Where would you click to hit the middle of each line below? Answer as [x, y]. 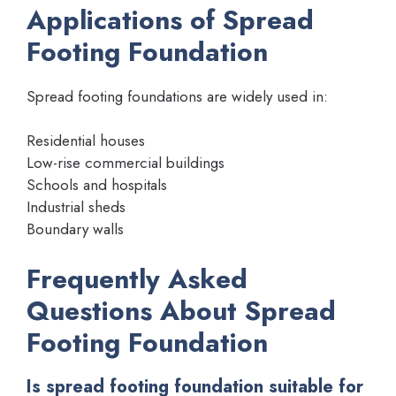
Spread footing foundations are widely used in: [177, 96]
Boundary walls [75, 229]
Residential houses [86, 141]
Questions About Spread [181, 310]
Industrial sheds [76, 207]
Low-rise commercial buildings [126, 163]
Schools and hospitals [97, 185]
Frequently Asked [137, 278]
